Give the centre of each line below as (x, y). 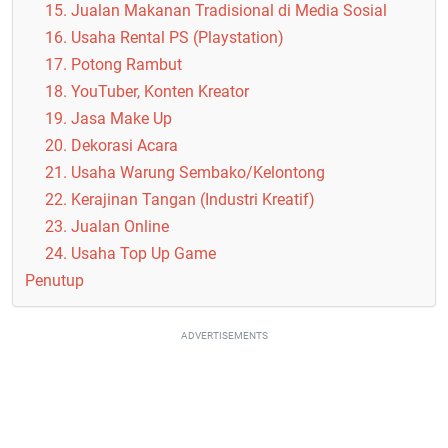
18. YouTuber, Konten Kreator (147, 91)
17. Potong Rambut (113, 64)
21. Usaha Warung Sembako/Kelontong (185, 172)
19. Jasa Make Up (108, 118)
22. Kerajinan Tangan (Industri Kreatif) (180, 199)
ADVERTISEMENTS (224, 335)
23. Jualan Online (107, 226)
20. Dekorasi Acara (111, 145)
